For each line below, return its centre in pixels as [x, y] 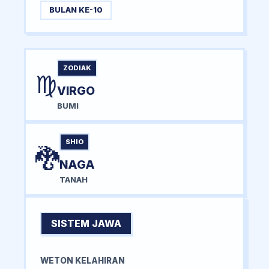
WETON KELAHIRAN [83, 260]
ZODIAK [77, 68]
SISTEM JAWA [86, 223]
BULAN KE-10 [76, 10]
